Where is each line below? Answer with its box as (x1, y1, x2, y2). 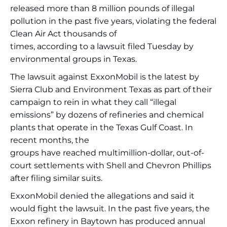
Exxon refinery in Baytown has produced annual (10, 216, 205, 226)
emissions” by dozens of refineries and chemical (10, 110, 204, 120)
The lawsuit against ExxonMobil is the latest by (10, 72, 199, 82)
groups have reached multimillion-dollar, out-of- (10, 148, 204, 158)
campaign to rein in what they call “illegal (10, 97, 176, 107)
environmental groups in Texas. (10, 54, 137, 64)
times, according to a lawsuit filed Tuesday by (10, 42, 194, 51)
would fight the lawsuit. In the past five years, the (10, 204, 210, 213)
